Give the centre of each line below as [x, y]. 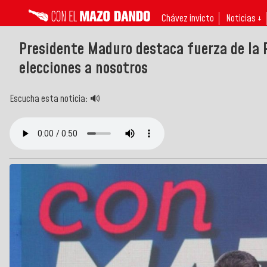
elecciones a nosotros [83, 68]
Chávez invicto [188, 18]
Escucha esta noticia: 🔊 [55, 99]
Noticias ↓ [243, 18]
